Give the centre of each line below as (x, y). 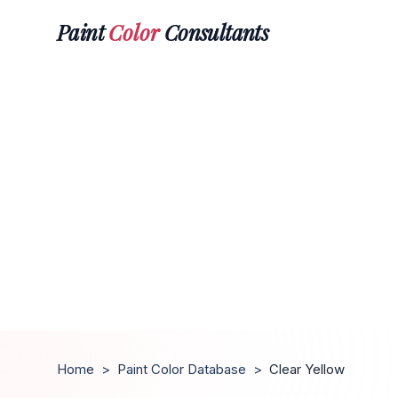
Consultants (214, 32)
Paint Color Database (182, 369)
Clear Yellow (307, 369)
